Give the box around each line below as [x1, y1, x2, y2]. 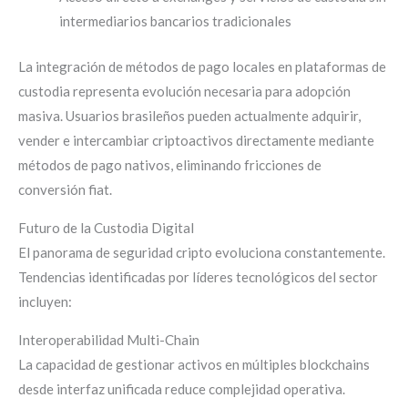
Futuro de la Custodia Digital [18, 219, 194, 236]
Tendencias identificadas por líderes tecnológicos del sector [18, 268, 378, 285]
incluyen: [18, 292, 72, 310]
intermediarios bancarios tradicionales [59, 13, 291, 29]
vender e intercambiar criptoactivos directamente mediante [18, 131, 374, 148]
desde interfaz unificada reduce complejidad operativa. [18, 380, 345, 397]
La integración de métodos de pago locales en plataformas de [18, 57, 386, 75]
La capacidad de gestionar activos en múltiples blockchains [18, 355, 370, 372]
